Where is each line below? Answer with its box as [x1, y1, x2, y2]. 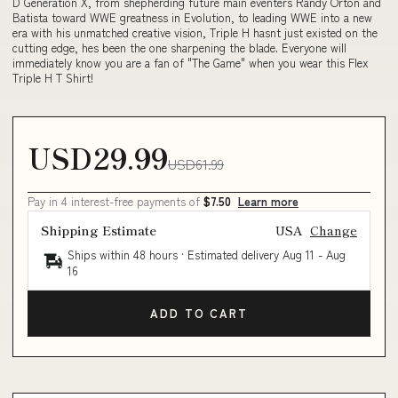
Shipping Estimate [41, 220, 156, 239]
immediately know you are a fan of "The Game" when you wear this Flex [12, 54, 369, 72]
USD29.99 [28, 136, 168, 178]
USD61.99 [168, 152, 224, 174]
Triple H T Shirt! [12, 69, 93, 87]
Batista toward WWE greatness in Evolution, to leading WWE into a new [12, 9, 372, 27]
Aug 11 [283, 245, 314, 263]
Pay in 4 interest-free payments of [28, 192, 203, 210]
